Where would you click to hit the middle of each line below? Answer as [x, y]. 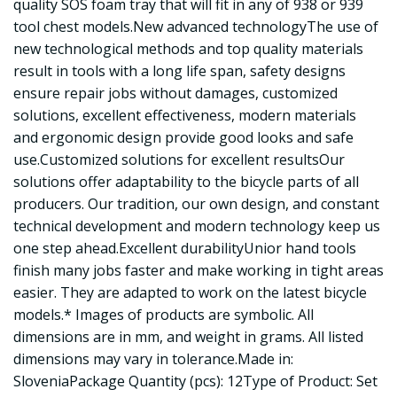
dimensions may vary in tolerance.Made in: [153, 358]
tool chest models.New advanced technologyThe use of [196, 26]
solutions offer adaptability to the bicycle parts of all [186, 181]
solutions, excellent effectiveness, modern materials [185, 115]
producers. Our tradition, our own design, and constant [196, 203]
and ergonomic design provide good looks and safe [183, 137]
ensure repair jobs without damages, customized [175, 93]
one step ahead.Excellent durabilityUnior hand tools [185, 248]
